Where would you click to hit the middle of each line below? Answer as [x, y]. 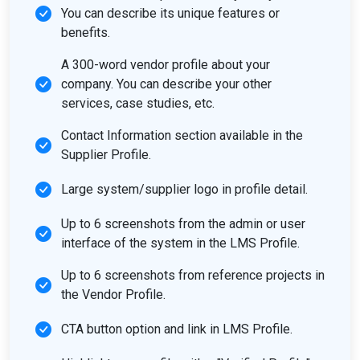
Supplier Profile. [106, 155]
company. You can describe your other [166, 84]
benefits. [86, 33]
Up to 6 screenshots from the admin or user [183, 224]
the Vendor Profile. [113, 295]
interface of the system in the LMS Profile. [180, 243]
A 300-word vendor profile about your [166, 65]
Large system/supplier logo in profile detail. [184, 189]
